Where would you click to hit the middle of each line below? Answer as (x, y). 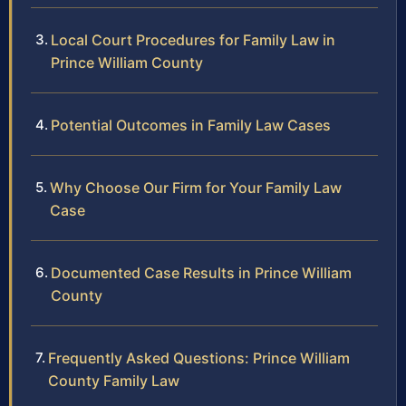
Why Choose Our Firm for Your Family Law (196, 188)
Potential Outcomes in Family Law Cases (191, 126)
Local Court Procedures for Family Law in (193, 40)
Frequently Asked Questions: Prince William (199, 358)
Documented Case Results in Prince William (201, 273)
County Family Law (114, 381)
